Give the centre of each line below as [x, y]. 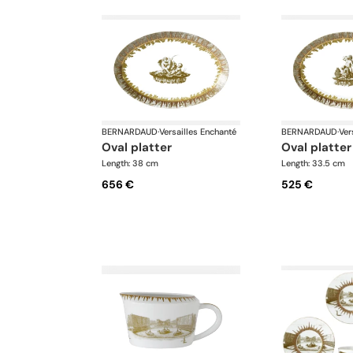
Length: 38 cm [130, 163]
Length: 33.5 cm [313, 163]
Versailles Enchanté [198, 131]
